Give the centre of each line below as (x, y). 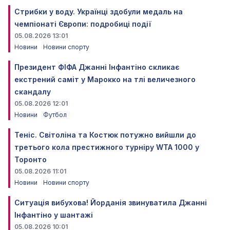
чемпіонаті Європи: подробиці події (83, 24)
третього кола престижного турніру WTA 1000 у (107, 147)
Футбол (55, 114)
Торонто (31, 159)
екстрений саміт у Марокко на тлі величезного (105, 79)
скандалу (33, 91)
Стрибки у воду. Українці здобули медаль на (99, 11)
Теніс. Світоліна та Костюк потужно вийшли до (105, 135)
